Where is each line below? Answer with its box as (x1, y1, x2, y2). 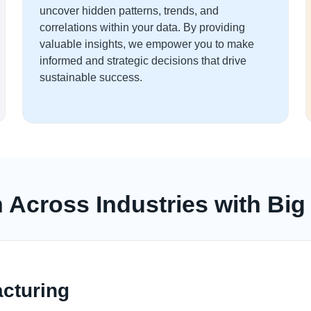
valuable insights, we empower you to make (40, 38, 254, 50)
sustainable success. (40, 72, 142, 83)
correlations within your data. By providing (40, 22, 245, 33)
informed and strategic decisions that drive (40, 55, 246, 67)
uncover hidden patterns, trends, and (40, 5, 219, 17)
